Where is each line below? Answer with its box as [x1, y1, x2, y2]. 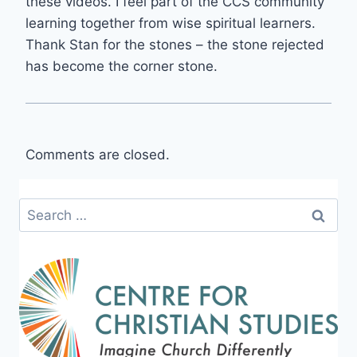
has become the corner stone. [25, 57, 218, 74]
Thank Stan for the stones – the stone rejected [25, 36, 324, 53]
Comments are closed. [25, 146, 170, 163]
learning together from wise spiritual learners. [25, 14, 316, 31]
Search [18, 199, 63, 216]
